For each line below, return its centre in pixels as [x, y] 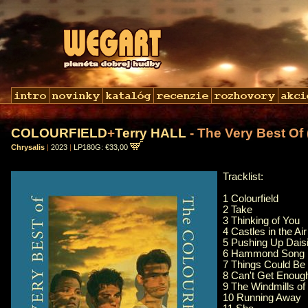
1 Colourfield [251, 199]
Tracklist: [243, 177]
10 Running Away [262, 298]
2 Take [238, 210]
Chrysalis [28, 147]
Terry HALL [151, 133]
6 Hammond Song [264, 254]
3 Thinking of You [261, 221]
